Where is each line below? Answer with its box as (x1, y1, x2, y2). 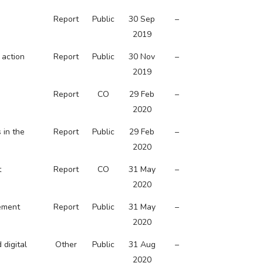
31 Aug (128, 239, 156, 250)
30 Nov (129, 51, 155, 62)
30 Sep (129, 14, 155, 25)
